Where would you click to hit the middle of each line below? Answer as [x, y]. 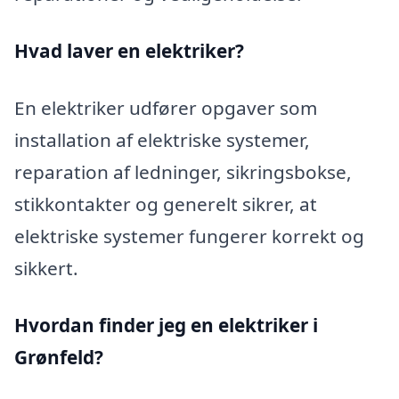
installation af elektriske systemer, [162, 139]
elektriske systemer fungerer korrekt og [189, 236]
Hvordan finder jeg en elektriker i [166, 325]
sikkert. [46, 268]
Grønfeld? [59, 357]
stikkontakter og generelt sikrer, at [166, 204]
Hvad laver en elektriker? [129, 51]
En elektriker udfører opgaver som [166, 107]
